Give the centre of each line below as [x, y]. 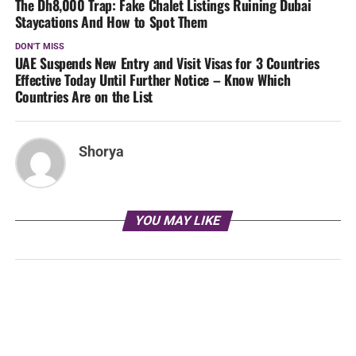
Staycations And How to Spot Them [111, 22]
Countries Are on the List [83, 97]
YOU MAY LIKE [178, 221]
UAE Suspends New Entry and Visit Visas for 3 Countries [167, 63]
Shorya [101, 152]
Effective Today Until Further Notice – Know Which [153, 80]
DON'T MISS [39, 47]
